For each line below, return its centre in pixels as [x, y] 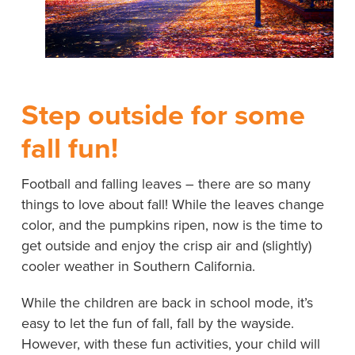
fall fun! [69, 147]
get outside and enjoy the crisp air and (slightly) [166, 245]
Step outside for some [163, 114]
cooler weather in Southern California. [138, 265]
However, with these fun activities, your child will [170, 343]
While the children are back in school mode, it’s [167, 302]
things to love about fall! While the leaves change [172, 204]
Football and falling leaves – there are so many [166, 183]
